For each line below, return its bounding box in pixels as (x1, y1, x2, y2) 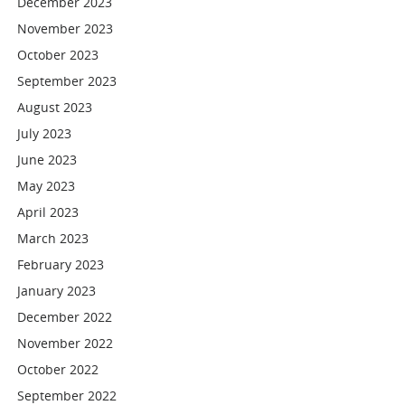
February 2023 (17, 256, 105, 273)
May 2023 (17, 177, 76, 194)
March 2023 (17, 230, 89, 247)
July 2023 (17, 125, 72, 142)
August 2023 (17, 99, 93, 116)
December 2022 (17, 308, 113, 325)
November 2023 (17, 20, 114, 37)
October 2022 (17, 361, 99, 378)
